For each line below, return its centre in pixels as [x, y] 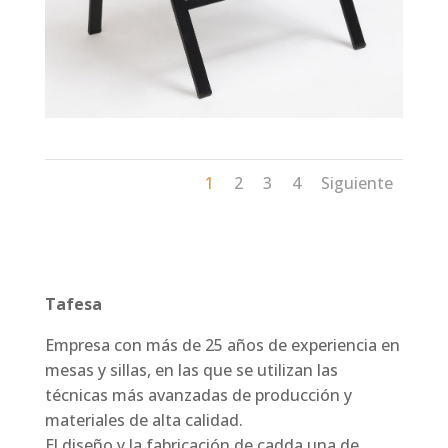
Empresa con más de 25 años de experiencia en [222, 345]
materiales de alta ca [123, 420]
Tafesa [73, 304]
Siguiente [357, 183]
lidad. [222, 420]
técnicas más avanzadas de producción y [198, 395]
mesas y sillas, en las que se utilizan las [191, 370]
